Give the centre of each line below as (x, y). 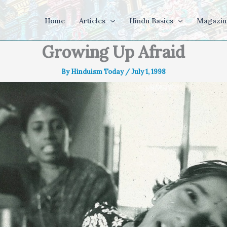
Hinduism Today (98, 72)
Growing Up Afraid (113, 52)
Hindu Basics (151, 21)
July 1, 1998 (148, 72)
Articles (92, 21)
